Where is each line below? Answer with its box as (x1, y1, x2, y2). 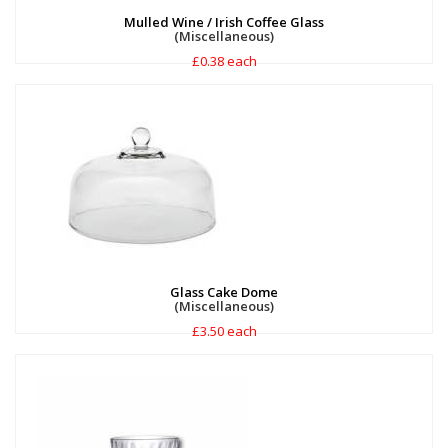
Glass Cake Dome (170, 283, 278, 301)
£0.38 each (191, 52, 257, 70)
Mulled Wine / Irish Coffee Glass (124, 13, 324, 31)
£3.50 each (191, 322, 257, 340)
